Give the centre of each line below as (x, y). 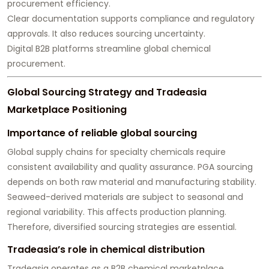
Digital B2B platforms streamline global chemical (109, 49)
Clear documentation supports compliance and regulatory (131, 19)
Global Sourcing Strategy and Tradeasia (107, 92)
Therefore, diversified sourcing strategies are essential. (122, 227)
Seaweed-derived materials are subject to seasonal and (125, 197)
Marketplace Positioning (67, 110)
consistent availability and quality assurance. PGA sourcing (130, 167)
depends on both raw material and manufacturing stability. (132, 182)
